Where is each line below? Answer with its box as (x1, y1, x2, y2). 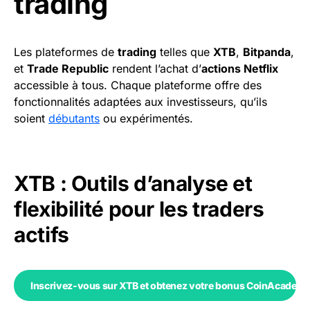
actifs (14, 222, 69, 248)
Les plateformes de (14, 45, 118, 60)
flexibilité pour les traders (14, 197, 264, 222)
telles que (156, 45, 213, 60)
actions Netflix (201, 62, 278, 76)
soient (14, 111, 48, 126)
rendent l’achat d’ (109, 62, 201, 76)
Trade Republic (27, 62, 109, 76)
